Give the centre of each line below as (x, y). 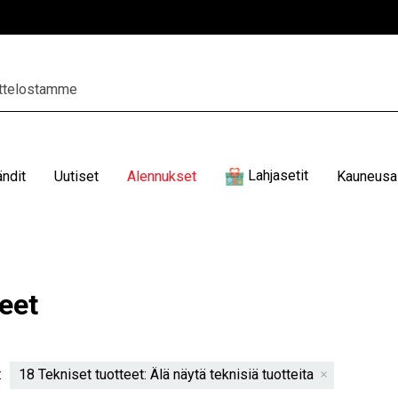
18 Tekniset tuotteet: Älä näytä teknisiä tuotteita (168, 374)
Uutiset (76, 176)
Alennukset (161, 176)
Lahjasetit (278, 176)
